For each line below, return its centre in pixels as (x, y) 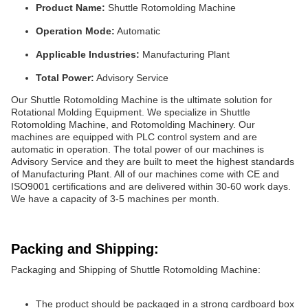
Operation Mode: (75, 31)
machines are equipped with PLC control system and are (134, 137)
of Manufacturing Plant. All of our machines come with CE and (145, 174)
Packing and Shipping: (85, 249)
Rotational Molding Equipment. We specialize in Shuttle (131, 112)
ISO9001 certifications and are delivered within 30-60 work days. (151, 187)
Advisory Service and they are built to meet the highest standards (153, 162)
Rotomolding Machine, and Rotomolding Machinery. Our (133, 125)
